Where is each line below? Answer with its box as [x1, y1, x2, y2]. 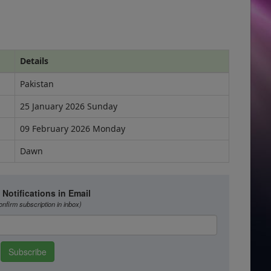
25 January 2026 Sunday [20, 100, 117, 112]
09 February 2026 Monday [20, 123, 125, 134]
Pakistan [20, 78, 54, 90]
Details [20, 55, 48, 67]
